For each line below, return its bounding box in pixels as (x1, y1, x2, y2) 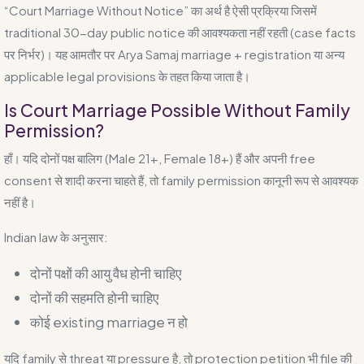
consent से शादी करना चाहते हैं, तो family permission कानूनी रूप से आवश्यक (4, 171, 358, 188)
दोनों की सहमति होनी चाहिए (30, 288, 158, 306)
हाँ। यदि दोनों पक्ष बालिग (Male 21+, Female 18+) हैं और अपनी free (4, 149, 315, 166)
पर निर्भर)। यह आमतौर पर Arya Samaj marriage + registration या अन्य (4, 45, 344, 62)
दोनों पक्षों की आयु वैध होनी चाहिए (30, 263, 181, 282)
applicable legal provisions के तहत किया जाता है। (4, 67, 250, 84)
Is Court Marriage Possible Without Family (4, 98, 350, 121)
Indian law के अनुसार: (4, 228, 108, 245)
